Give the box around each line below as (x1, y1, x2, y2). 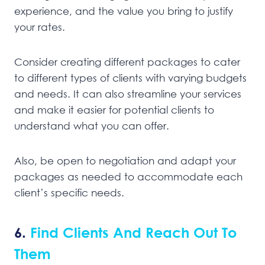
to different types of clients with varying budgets (14, 71, 247, 84)
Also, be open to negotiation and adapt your (14, 154, 236, 167)
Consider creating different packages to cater (14, 55, 240, 68)
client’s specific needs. (14, 186, 124, 199)
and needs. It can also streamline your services (14, 87, 241, 100)
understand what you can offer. (14, 119, 169, 132)
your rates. (14, 20, 65, 33)
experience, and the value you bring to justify (14, 4, 233, 17)
